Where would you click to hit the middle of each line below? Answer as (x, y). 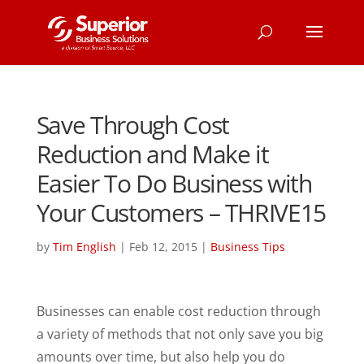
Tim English (84, 247)
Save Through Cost (132, 125)
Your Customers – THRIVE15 (181, 212)
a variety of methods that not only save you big (180, 334)
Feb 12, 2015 (163, 247)
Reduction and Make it (152, 154)
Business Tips (247, 247)
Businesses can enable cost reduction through (178, 311)
